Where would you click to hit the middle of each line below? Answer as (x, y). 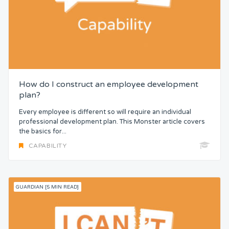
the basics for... (43, 132)
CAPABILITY (48, 145)
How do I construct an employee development (109, 85)
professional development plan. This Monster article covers (112, 122)
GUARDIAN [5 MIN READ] (48, 187)
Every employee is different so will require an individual (105, 112)
